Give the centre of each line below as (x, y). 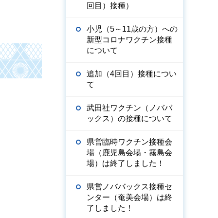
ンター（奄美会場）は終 (129, 197)
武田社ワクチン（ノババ (129, 108)
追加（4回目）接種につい (132, 74)
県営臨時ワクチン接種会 (129, 142)
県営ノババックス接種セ (129, 187)
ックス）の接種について (129, 118)
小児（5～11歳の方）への (132, 29)
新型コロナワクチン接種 (129, 40)
